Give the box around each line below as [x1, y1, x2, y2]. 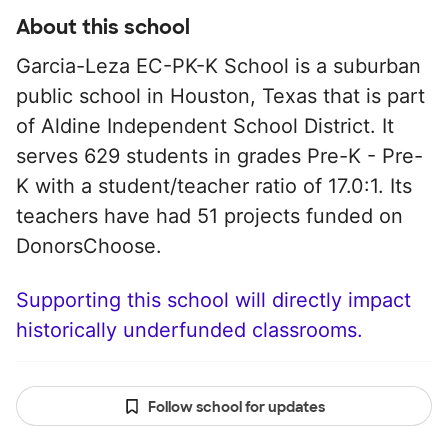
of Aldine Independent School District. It [16, 114, 394, 138]
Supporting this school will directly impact [16, 288, 411, 312]
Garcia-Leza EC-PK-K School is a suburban [16, 54, 421, 78]
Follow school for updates [147, 398, 325, 416]
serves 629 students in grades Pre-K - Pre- [16, 144, 423, 168]
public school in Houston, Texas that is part [16, 84, 425, 108]
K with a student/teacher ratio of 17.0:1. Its [16, 174, 412, 198]
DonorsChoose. [16, 234, 162, 258]
